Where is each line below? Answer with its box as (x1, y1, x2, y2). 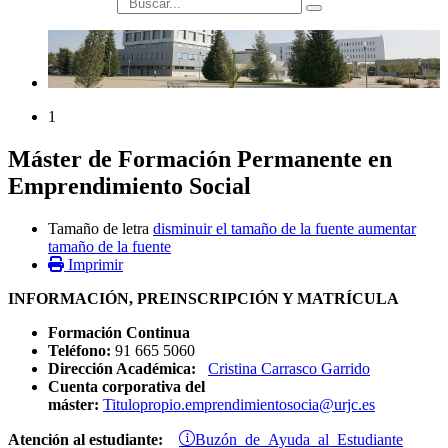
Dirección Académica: (48, 360, 196, 378)
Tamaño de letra (48, 220, 149, 238)
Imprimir (68, 256, 123, 274)
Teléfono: (48, 342, 111, 360)
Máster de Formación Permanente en (8, 146, 392, 173)
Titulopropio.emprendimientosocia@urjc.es (103, 396, 375, 414)
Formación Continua (48, 324, 190, 342)
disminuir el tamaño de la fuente (153, 220, 354, 238)
